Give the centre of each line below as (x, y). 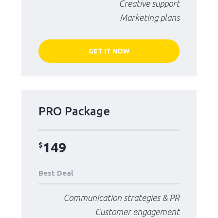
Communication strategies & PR (121, 197)
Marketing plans (150, 18)
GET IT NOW (109, 51)
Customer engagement (137, 211)
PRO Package (74, 111)
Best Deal (56, 173)
